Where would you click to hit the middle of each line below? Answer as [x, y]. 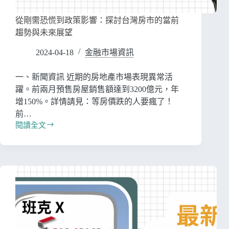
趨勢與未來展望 [44, 33]
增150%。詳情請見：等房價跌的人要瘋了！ [94, 102]
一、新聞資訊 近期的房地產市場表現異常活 [94, 77]
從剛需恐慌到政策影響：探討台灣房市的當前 [97, 20]
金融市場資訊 [109, 53]
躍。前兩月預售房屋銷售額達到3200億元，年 [97, 89]
